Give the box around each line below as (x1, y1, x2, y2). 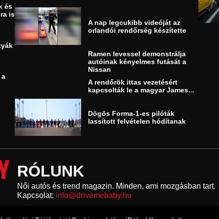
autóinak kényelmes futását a (88, 57, 187, 66)
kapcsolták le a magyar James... (88, 86, 195, 94)
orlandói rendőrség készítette (88, 26, 187, 34)
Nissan (88, 65, 111, 73)
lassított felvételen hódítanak (88, 117, 186, 126)
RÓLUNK (17, 162, 84, 180)
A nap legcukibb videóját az (88, 18, 181, 26)
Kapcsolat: (17, 191, 56, 200)
